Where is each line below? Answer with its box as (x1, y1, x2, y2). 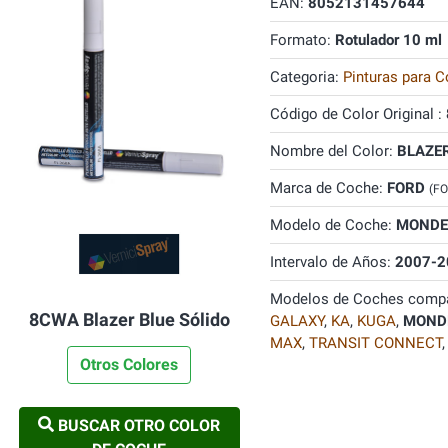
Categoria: (269, 68, 343, 86)
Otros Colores (80, 355, 179, 374)
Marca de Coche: (269, 179, 387, 197)
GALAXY (269, 312, 324, 330)
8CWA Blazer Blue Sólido (28, 309, 230, 330)
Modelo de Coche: (269, 216, 396, 234)
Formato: (269, 31, 335, 49)
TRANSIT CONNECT (308, 334, 442, 352)
